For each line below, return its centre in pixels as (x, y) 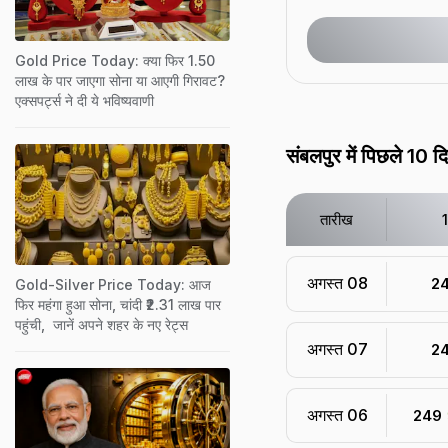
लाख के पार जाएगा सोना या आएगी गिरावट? (120, 80)
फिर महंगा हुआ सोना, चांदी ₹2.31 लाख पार (118, 304)
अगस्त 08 (337, 283)
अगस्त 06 (337, 415)
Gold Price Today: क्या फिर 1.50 (115, 60)
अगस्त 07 (337, 349)
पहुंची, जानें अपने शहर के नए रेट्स (101, 324)
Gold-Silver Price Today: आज (113, 284)
